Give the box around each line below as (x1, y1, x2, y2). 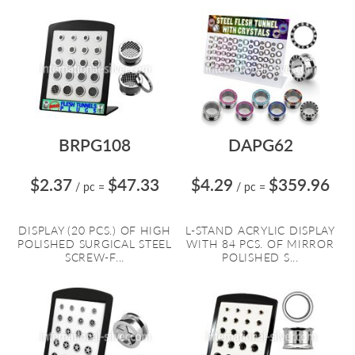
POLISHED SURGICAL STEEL (17, 237, 172, 250)
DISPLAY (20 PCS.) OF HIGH (18, 223, 171, 237)
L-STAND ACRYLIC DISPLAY (185, 223, 335, 237)
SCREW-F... (64, 250, 125, 264)
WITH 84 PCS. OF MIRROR (186, 237, 334, 250)
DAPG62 (227, 135, 293, 155)
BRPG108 (59, 135, 131, 155)
